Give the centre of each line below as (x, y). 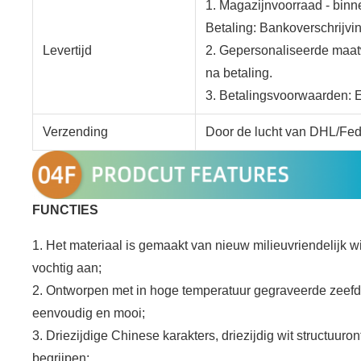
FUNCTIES (65, 210)
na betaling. (239, 73)
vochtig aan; (67, 268)
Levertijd (67, 50)
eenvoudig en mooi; (89, 313)
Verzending (75, 131)
